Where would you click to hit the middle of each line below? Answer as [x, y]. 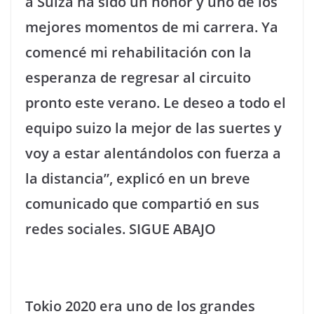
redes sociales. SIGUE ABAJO [121, 229]
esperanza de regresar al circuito [138, 77]
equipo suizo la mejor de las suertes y [153, 128]
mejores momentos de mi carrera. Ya [152, 27]
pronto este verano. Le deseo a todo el [156, 103]
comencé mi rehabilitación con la [138, 52]
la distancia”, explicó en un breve [138, 178]
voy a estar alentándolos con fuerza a [153, 153]
